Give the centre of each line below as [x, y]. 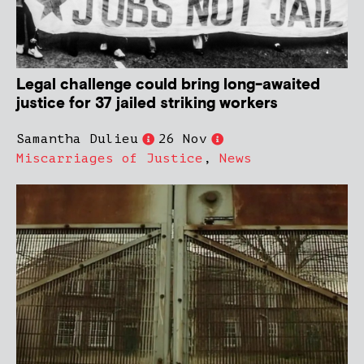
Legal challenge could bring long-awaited [168, 85]
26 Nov [183, 139]
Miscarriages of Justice [110, 159]
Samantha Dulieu [77, 139]
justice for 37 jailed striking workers [147, 104]
